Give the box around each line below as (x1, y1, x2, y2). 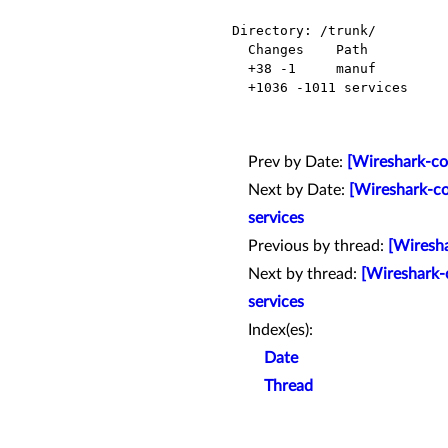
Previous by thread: (248, 238, 388, 255)
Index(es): (248, 322, 313, 339)
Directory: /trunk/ (232, 23, 376, 39)
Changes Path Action (232, 42, 248, 58)
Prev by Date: (248, 154, 347, 171)
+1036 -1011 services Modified (232, 80, 248, 96)
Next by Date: (248, 182, 349, 199)
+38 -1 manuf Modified (232, 61, 248, 77)
